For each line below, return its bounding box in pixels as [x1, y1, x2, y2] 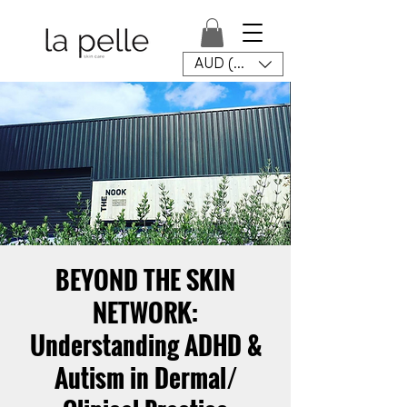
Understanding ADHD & [29, 326, 262, 364]
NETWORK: [93, 293, 198, 332]
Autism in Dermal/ [54, 359, 237, 397]
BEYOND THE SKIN [55, 261, 235, 299]
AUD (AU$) [194, 56, 265, 72]
